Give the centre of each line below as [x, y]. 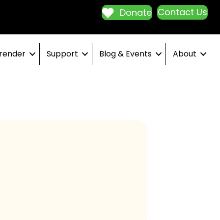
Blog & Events [126, 54]
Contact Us [182, 12]
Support [63, 54]
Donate [136, 13]
